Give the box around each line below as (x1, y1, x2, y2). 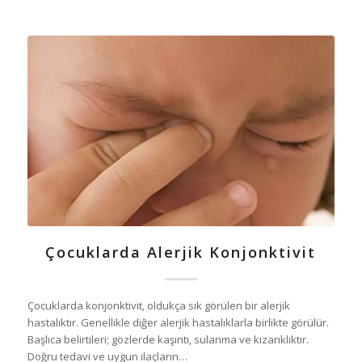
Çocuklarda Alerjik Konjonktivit (45, 242, 317, 263)
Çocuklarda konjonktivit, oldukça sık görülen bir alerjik (27, 298, 290, 314)
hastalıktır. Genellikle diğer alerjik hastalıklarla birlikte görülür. (27, 315, 329, 330)
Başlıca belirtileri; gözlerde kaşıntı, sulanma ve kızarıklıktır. (27, 332, 309, 347)
